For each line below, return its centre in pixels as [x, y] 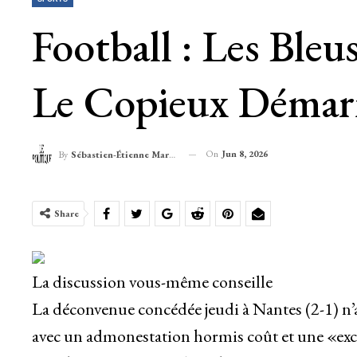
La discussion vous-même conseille [152, 282]
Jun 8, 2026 [244, 153]
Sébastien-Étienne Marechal [120, 155]
